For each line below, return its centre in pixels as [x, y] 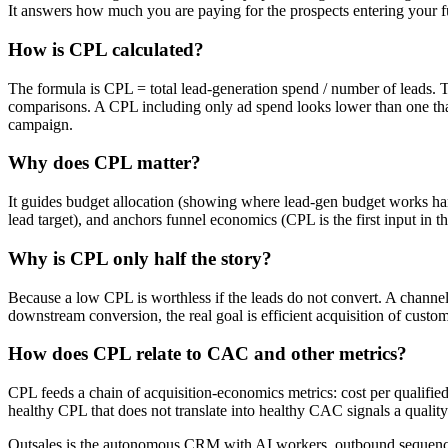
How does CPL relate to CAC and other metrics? [207, 354]
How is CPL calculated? [106, 50]
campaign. [40, 124]
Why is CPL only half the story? [140, 258]
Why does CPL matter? [104, 163]
